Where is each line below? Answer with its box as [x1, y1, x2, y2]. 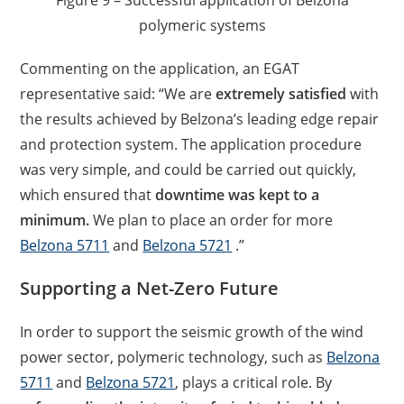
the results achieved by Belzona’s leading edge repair [20, 109, 380, 129]
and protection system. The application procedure [20, 134, 363, 154]
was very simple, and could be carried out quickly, [20, 160, 357, 179]
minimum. [20, 210, 90, 230]
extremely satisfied [216, 84, 347, 104]
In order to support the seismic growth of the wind [20, 322, 364, 342]
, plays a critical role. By [175, 372, 333, 392]
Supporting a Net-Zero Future [20, 276, 280, 300]
